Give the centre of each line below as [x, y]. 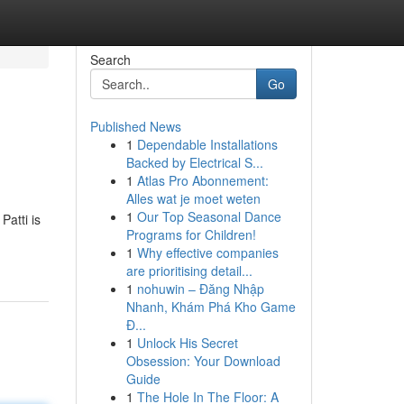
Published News [135, 126]
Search [110, 60]
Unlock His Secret [187, 343]
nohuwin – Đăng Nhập [200, 289]
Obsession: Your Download [203, 361]
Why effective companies [207, 252]
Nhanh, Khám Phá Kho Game [211, 307]
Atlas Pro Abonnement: [202, 180]
